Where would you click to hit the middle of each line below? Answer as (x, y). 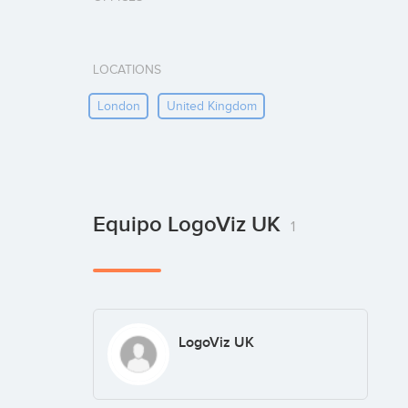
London (118, 106)
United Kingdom (211, 106)
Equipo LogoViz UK (189, 224)
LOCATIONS (127, 70)
